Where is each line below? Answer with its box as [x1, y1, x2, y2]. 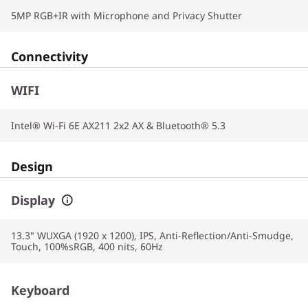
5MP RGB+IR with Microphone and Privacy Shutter [11, 9, 242, 22]
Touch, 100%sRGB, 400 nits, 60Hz [11, 240, 163, 253]
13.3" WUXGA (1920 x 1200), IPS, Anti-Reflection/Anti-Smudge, [11, 229, 294, 242]
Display [11, 192, 55, 208]
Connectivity [11, 48, 88, 65]
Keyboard [11, 282, 69, 298]
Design [11, 158, 53, 175]
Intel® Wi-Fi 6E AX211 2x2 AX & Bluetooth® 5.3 [11, 119, 225, 132]
